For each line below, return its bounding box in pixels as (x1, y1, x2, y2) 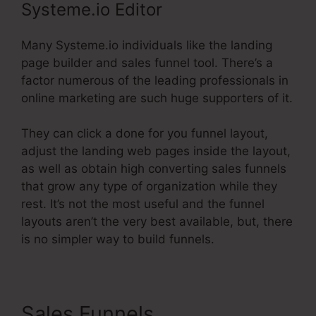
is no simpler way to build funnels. (21, 232, 214, 247)
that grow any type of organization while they (21, 179, 277, 194)
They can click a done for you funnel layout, (21, 126, 268, 141)
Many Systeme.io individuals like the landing (21, 37, 272, 52)
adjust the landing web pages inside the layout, (21, 144, 291, 159)
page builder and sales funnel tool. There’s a (21, 55, 273, 70)
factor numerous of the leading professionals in (21, 73, 288, 87)
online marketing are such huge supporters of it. (21, 90, 293, 105)
